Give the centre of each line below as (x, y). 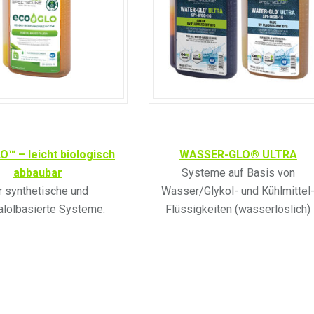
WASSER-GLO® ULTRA (238, 154)
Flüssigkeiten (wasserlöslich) (238, 209)
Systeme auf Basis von (238, 172)
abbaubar (37, 172)
